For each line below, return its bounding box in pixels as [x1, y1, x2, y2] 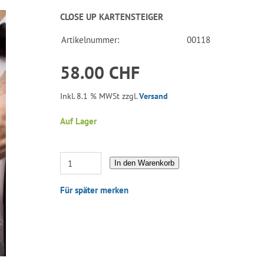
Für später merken [60, 184, 129, 196]
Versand [139, 90, 169, 101]
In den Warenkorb [114, 158, 175, 167]
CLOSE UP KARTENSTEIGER [60, 11, 164, 22]
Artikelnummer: [61, 34, 120, 45]
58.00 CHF [60, 60, 140, 84]
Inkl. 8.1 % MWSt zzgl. [60, 90, 140, 101]
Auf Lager [60, 115, 97, 127]
